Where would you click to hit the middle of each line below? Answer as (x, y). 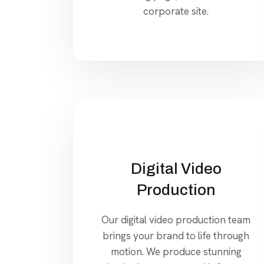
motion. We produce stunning (176, 251)
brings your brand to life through (176, 235)
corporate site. (176, 11)
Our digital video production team (176, 220)
